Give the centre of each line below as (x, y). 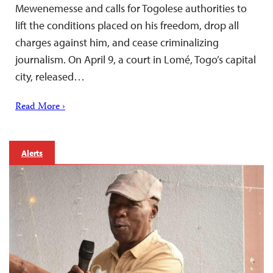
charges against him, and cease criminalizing (117, 43)
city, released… (50, 77)
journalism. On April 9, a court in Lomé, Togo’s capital (136, 60)
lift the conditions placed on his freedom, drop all (127, 26)
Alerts (32, 153)
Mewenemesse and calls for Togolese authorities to (131, 9)
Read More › (40, 108)
